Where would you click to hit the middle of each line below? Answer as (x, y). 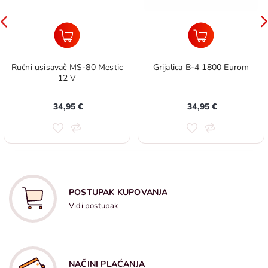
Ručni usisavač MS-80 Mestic (67, 67)
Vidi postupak (94, 206)
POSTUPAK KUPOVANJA (118, 192)
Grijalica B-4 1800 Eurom (201, 67)
